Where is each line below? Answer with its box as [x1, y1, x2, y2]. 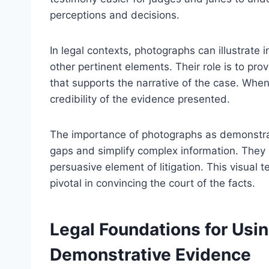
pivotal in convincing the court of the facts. [50, 177, 255, 189]
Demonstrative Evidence [50, 244, 251, 265]
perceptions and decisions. [50, 8, 180, 21]
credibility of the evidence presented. [50, 92, 230, 105]
